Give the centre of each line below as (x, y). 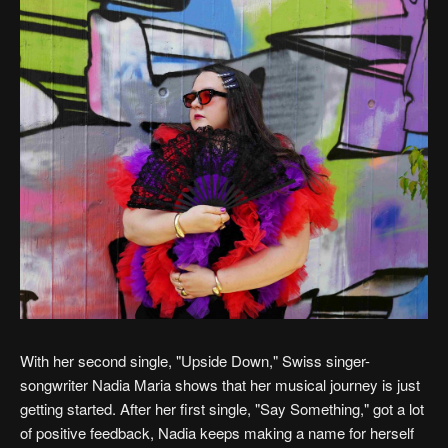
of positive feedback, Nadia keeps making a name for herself (217, 432)
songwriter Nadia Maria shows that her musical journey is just (220, 384)
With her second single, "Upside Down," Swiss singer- (195, 360)
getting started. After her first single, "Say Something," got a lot (222, 408)
